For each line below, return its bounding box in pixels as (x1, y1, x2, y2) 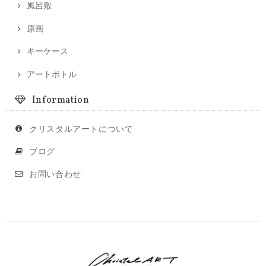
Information (31, 94, 90, 107)
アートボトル (27, 69, 77, 80)
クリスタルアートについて (29, 123, 134, 134)
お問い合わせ (29, 168, 81, 179)
